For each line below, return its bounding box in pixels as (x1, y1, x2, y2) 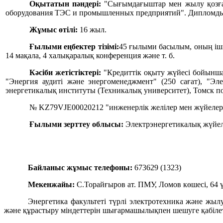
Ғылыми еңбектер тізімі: (29, 42, 119, 51)
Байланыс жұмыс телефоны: (28, 163, 132, 172)
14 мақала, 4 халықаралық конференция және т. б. (5, 51, 175, 60)
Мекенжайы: (28, 180, 75, 189)
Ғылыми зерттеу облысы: (29, 120, 123, 129)
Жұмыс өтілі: (29, 25, 78, 34)
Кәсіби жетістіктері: (29, 68, 104, 77)
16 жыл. (78, 25, 107, 34)
